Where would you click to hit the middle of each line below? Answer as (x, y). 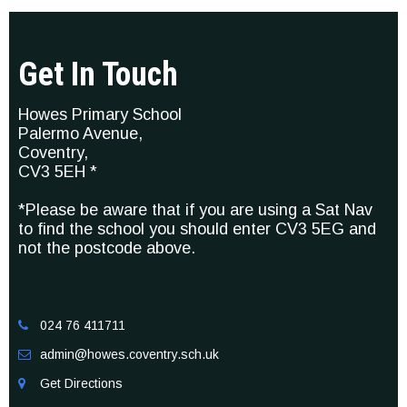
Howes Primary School (100, 115)
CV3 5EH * (58, 172)
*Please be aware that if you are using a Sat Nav (195, 210)
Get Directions (81, 384)
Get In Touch (98, 75)
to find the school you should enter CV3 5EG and (197, 229)
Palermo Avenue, (80, 134)
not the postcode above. (107, 248)
